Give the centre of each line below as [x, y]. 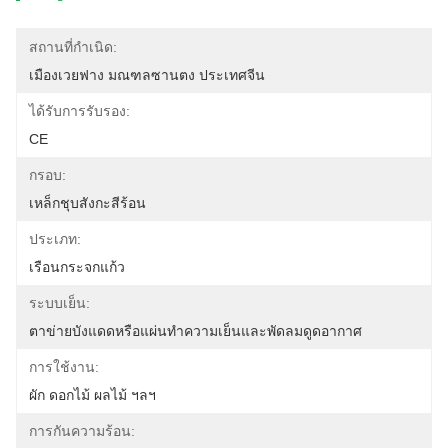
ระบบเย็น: [59, 303]
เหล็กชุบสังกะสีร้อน [87, 203]
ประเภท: [55, 239]
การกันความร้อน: [82, 431]
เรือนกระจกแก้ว [77, 267]
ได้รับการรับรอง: [79, 111]
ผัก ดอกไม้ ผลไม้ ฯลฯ [92, 395]
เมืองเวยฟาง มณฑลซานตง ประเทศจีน [147, 75]
